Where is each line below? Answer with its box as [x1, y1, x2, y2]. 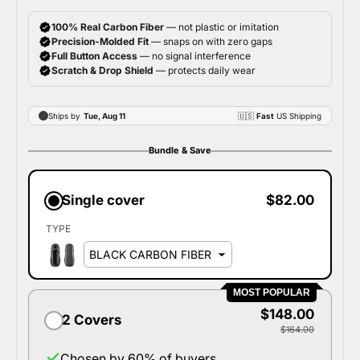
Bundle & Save [149, 145, 211, 156]
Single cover [62, 192, 145, 209]
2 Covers [62, 312, 122, 329]
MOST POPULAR [233, 286, 310, 298]
